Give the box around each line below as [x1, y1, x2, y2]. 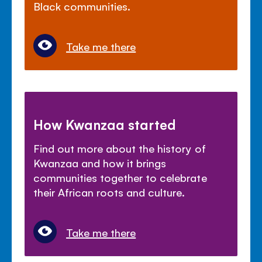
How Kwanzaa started [33, 115, 176, 133]
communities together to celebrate [33, 170, 207, 184]
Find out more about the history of [33, 140, 206, 155]
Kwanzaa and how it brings [33, 155, 167, 170]
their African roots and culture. [33, 184, 185, 199]
